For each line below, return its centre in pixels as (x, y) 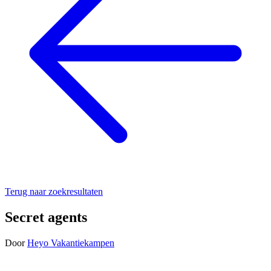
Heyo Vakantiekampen (71, 243)
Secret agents (46, 217)
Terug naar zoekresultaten (54, 191)
